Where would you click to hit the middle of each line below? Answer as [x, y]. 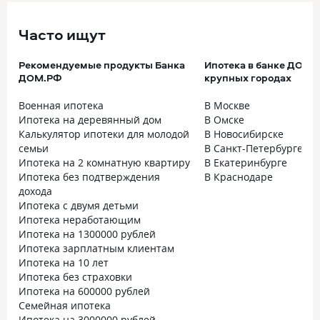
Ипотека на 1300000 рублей [87, 234]
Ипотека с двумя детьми [79, 205]
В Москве [227, 105]
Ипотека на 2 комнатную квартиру [104, 162]
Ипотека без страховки [75, 277]
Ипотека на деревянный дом [90, 120]
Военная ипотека [61, 105]
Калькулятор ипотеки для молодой [104, 134]
